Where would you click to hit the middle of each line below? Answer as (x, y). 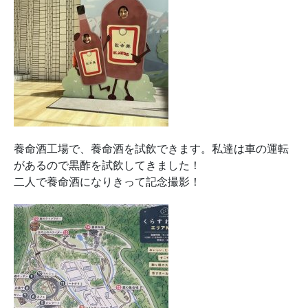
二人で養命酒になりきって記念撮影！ (107, 181)
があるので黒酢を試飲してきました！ (107, 165)
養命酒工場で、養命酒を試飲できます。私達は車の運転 (151, 148)
